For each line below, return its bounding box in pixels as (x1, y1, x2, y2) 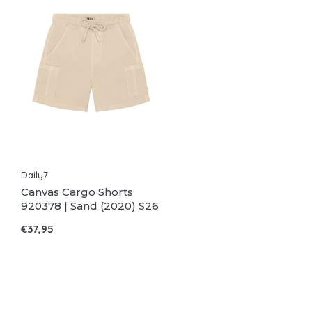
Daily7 (21, 169, 48, 180)
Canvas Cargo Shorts (21, 185, 133, 198)
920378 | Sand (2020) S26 (21, 198, 159, 212)
